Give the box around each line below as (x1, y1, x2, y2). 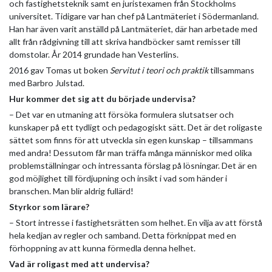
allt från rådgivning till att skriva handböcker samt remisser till (9, 36, 240, 47)
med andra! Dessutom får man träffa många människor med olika (9, 148, 252, 158)
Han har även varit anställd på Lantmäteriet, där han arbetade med (9, 24, 257, 35)
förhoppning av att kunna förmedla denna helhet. (9, 243, 195, 254)
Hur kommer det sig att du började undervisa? (9, 93, 195, 104)
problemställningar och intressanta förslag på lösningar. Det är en (9, 160, 257, 171)
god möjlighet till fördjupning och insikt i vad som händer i (9, 173, 227, 184)
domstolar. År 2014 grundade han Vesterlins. (9, 49, 178, 60)
